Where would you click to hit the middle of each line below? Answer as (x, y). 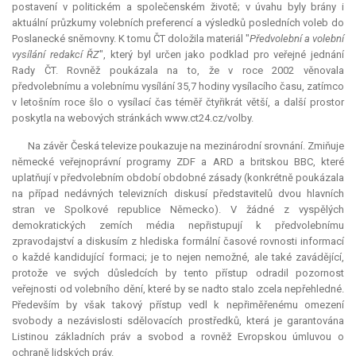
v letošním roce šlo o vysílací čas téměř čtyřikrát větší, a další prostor (178, 103)
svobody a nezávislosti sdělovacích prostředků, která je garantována (178, 321)
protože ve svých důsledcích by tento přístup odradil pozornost (178, 273)
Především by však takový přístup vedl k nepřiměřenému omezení (178, 305)
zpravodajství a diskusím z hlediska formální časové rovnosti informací (178, 242)
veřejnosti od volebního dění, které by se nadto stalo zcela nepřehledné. (178, 289)
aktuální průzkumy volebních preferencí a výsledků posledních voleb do (178, 23)
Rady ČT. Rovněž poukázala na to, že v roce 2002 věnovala (178, 71)
